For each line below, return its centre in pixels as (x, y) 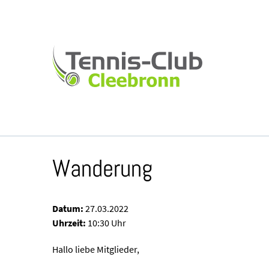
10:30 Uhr (106, 222)
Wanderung (102, 168)
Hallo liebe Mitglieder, (96, 249)
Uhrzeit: (69, 222)
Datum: (68, 208)
